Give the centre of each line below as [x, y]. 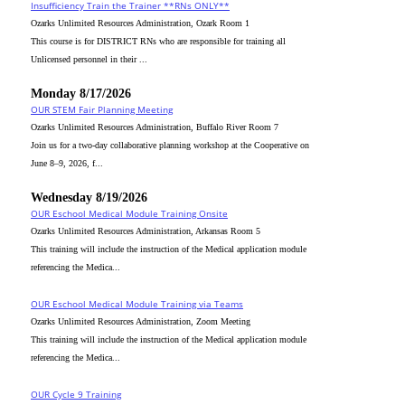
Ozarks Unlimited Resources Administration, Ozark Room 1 [140, 23]
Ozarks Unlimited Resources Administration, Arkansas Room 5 [146, 231]
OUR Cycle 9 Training [76, 394]
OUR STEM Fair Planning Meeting [102, 109]
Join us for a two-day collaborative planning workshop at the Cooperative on [170, 145]
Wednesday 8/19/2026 [89, 198]
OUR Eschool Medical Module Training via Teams [137, 304]
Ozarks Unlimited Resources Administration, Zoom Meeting [141, 321]
